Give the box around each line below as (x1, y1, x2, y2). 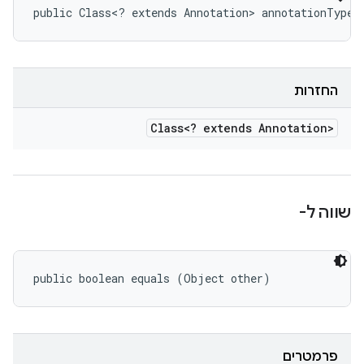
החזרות (294, 83, 338, 99)
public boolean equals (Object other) (33, 271, 271, 286)
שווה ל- (298, 202, 351, 223)
